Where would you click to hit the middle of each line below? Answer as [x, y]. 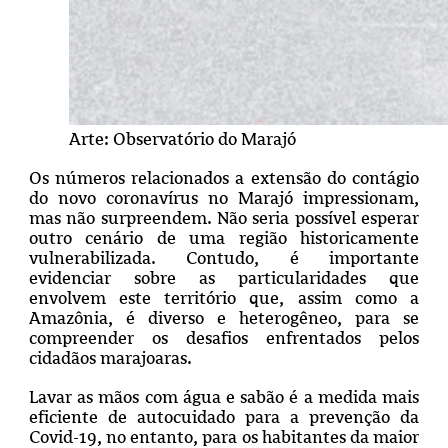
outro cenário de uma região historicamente [224, 237]
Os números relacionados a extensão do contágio [224, 177]
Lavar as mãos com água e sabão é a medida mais [224, 396]
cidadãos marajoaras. [112, 357]
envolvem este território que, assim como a [224, 297]
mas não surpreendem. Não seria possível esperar [224, 217]
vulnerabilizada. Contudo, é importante [224, 257]
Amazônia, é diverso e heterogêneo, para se [224, 317]
